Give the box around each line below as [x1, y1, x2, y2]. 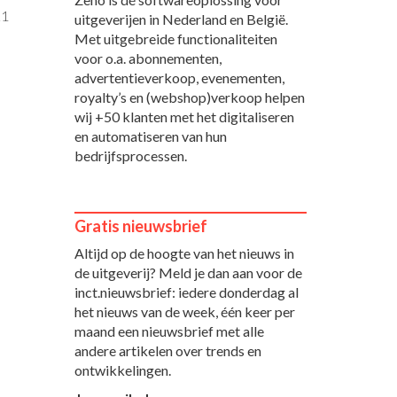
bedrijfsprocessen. [74, 146, 187, 164]
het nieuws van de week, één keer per [74, 302, 295, 320]
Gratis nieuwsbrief [74, 215, 207, 236]
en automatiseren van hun [74, 127, 227, 144]
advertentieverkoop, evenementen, [74, 68, 284, 86]
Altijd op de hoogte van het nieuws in [74, 244, 294, 261]
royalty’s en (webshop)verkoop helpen [74, 88, 305, 105]
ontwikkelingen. [74, 361, 171, 378]
